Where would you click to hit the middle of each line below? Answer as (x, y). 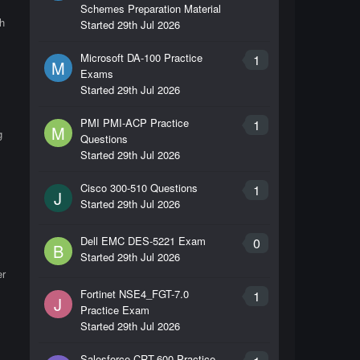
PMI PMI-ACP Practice (134, 123)
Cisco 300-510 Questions (139, 188)
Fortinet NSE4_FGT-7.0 (134, 294)
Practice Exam (115, 310)
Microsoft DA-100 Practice (141, 57)
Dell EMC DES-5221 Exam (143, 241)
